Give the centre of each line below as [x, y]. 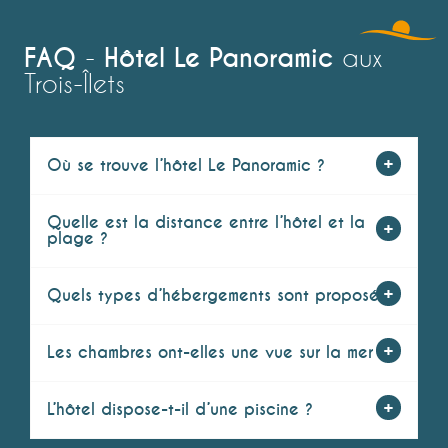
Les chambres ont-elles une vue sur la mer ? [217, 353]
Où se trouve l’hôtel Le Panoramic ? [186, 166]
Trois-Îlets [74, 84]
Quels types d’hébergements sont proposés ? [223, 296]
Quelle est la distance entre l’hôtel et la [206, 223]
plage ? [77, 239]
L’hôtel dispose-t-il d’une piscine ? [180, 410]
